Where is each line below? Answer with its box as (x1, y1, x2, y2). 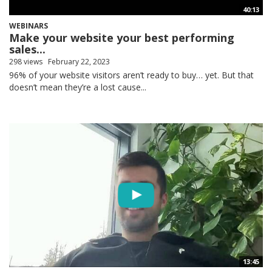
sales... (9, 41, 46, 56)
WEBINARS (9, 20, 48, 31)
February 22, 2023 (48, 56, 110, 67)
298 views (9, 56, 42, 67)
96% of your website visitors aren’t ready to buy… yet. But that (9, 69, 254, 81)
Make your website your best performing (9, 30, 234, 45)
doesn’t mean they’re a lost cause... (9, 81, 146, 93)
